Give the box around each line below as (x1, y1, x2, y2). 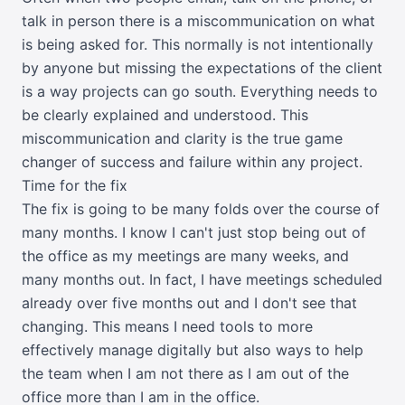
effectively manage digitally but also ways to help (22, 341, 363, 359)
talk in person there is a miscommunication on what (22, 12, 375, 30)
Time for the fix (22, 176, 127, 194)
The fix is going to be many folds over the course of (22, 200, 380, 218)
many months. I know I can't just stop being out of (22, 223, 366, 241)
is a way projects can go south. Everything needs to (22, 82, 378, 100)
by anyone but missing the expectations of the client (22, 59, 382, 77)
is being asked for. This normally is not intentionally (22, 35, 373, 53)
